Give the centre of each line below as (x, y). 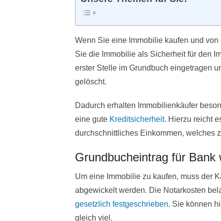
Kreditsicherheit (137, 119)
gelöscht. (91, 81)
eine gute (92, 119)
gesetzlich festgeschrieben (122, 204)
